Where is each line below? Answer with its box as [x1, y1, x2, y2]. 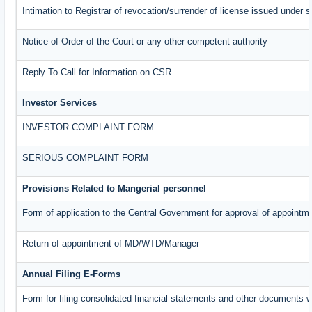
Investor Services [22, 97, 97, 109]
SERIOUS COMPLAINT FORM [22, 153, 149, 164]
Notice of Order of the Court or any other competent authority [22, 36, 268, 47]
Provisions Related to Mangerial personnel [22, 183, 207, 194]
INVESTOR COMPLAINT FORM [22, 122, 155, 133]
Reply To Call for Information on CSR [22, 67, 172, 78]
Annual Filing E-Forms [22, 269, 121, 280]
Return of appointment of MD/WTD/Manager [22, 238, 200, 249]
